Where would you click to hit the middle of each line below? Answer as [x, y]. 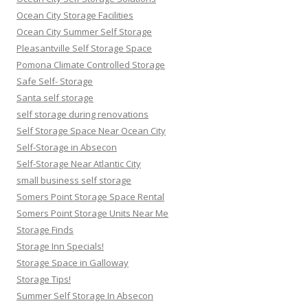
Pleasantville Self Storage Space [84, 48]
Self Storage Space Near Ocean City [91, 130]
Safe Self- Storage [55, 81]
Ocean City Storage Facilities [75, 15]
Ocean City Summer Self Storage [84, 31]
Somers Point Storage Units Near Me [92, 213]
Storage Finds [45, 229]
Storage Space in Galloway [73, 262]
